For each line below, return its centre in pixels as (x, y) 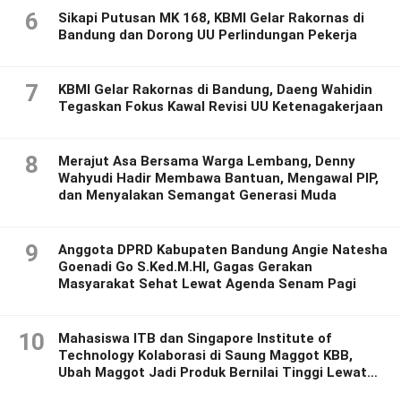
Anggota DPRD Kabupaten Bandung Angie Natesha (223, 250)
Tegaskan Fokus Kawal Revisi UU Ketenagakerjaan (221, 107)
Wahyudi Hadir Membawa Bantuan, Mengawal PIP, (218, 179)
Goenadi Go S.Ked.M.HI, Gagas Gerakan (185, 267)
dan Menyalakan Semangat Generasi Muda (197, 196)
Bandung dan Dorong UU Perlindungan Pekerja (208, 35)
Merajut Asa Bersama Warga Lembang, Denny (207, 162)
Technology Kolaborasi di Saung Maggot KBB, (205, 356)
